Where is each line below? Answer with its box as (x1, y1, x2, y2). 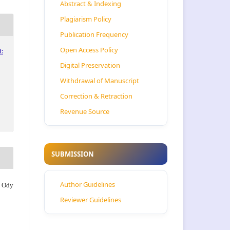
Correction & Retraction (60, 91, 132, 101)
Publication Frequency (60, 30, 128, 40)
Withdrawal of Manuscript (60, 76, 139, 86)
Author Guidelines (60, 180, 115, 189)
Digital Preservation (60, 61, 120, 70)
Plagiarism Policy (60, 14, 111, 24)
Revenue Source (60, 107, 109, 116)
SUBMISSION (51, 149, 94, 159)
